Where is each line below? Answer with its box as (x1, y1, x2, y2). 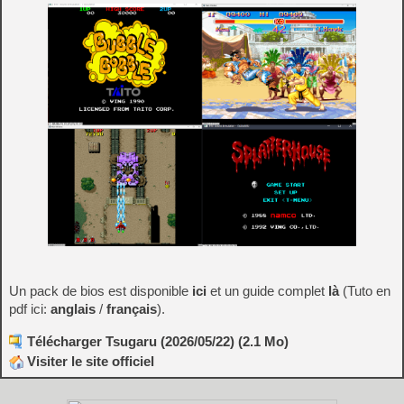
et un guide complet (207, 283, 328, 299)
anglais (50, 301, 96, 317)
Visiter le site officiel (23, 353, 154, 370)
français (106, 301, 157, 317)
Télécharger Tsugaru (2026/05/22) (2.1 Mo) (27, 334, 289, 350)
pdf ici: (9, 301, 50, 317)
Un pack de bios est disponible (9, 283, 192, 299)
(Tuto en (339, 283, 390, 299)
